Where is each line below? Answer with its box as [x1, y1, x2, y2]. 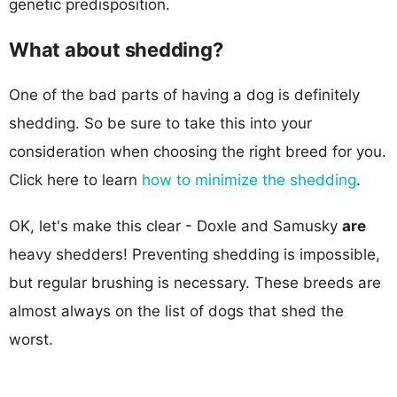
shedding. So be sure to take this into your [9, 113, 312, 132]
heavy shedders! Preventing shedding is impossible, [9, 245, 380, 263]
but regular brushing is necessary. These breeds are [9, 273, 381, 292]
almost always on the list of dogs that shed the [9, 301, 344, 320]
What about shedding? [9, 37, 223, 61]
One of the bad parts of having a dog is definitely [9, 85, 360, 104]
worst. [9, 330, 53, 348]
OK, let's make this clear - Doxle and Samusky [9, 216, 342, 235]
